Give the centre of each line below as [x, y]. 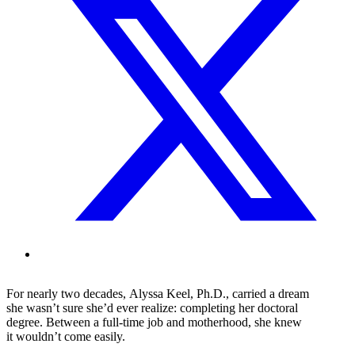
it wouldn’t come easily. [67, 336]
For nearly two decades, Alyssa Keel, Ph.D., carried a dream [158, 293]
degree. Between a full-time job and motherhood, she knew [154, 322]
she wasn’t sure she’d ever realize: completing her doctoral [152, 307]
